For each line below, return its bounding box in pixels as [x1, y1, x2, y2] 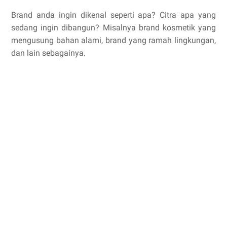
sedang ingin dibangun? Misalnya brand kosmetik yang [11, 23, 216, 33]
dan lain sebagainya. [11, 48, 86, 58]
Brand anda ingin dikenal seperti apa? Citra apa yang [11, 10, 216, 20]
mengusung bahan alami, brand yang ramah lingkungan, [11, 35, 216, 46]
